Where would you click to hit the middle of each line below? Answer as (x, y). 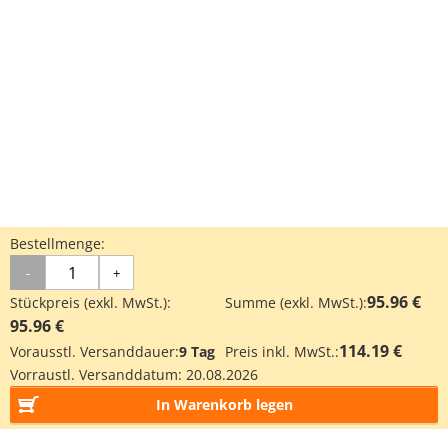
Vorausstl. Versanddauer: (94, 351)
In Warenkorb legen (224, 404)
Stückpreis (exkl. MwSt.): (90, 302)
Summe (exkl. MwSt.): (296, 302)
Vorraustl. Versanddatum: (98, 374)
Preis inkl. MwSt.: (282, 351)
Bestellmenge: (57, 243)
